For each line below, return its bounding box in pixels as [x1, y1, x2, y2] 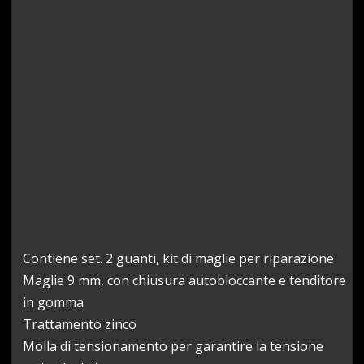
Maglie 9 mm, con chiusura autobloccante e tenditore [23, 271, 347, 289]
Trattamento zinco [23, 314, 137, 333]
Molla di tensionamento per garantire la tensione [23, 336, 324, 355]
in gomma [23, 292, 84, 311]
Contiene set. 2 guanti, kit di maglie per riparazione [23, 249, 335, 267]
